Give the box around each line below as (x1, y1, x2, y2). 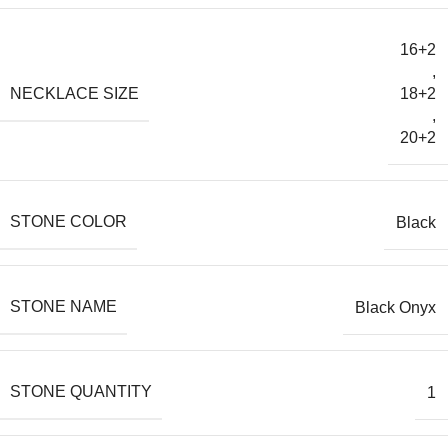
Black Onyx (355, 298, 436, 316)
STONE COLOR (10, 213, 127, 231)
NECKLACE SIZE (10, 84, 139, 102)
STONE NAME (10, 298, 117, 316)
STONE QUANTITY (10, 383, 152, 401)
